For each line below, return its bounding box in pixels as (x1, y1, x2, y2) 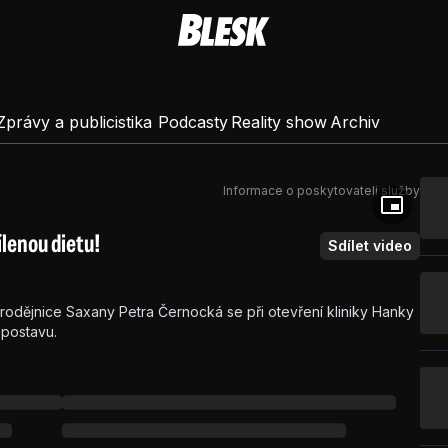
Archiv (329, 112, 380, 132)
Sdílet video (328, 237, 412, 254)
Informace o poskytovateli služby (223, 183, 420, 198)
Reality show (231, 112, 328, 132)
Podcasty (157, 112, 228, 132)
